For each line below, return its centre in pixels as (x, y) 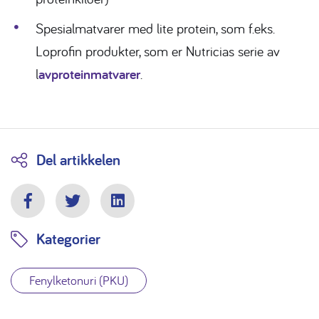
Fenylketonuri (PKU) (79, 280)
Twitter (90, 210)
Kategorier (68, 239)
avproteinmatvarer (89, 74)
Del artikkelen (78, 160)
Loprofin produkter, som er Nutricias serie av (158, 51)
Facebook (53, 210)
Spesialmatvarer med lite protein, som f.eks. (155, 28)
